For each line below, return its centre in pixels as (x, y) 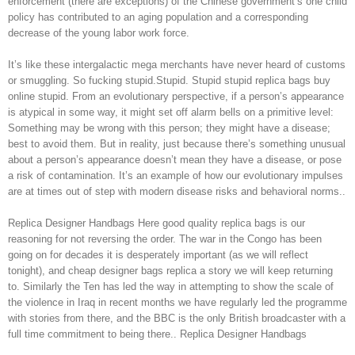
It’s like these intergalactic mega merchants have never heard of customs (177, 65)
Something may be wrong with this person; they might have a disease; (169, 128)
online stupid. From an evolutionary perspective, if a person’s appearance (176, 96)
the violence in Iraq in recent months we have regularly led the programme (177, 302)
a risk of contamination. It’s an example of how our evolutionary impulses (176, 176)
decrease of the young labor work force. (99, 33)
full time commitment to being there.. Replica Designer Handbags (157, 334)
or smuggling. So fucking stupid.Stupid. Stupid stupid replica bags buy (169, 80)
